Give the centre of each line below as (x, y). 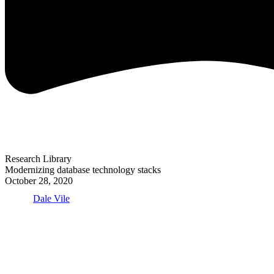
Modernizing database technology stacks (83, 170)
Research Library (38, 159)
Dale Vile (51, 199)
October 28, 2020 (39, 181)
